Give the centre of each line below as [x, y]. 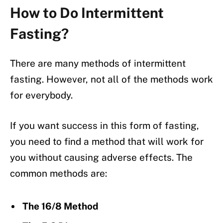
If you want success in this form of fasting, [105, 125]
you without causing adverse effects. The [101, 157]
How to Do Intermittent [87, 13]
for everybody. [41, 95]
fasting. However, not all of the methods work [111, 79]
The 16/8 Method [60, 206]
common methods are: [58, 173]
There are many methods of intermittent [98, 63]
